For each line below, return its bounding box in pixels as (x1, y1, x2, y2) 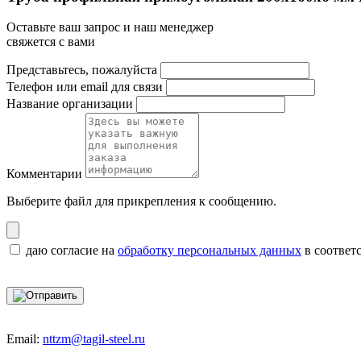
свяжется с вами (6, 35, 95, 49)
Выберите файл (6, 194, 95, 209)
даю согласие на (26, 243, 118, 258)
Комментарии (6, 167, 82, 181)
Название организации (6, 97, 133, 111)
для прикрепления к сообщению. (95, 194, 276, 209)
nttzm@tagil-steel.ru (43, 332, 145, 346)
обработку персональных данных (118, 243, 301, 258)
